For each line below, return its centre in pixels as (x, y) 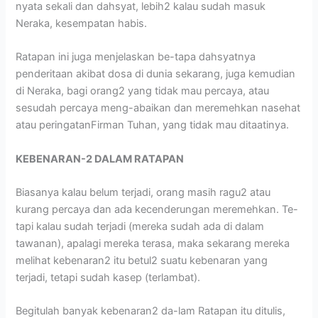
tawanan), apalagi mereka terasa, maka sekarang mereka (153, 244)
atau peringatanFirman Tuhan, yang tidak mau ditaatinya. (153, 125)
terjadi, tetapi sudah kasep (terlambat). (111, 278)
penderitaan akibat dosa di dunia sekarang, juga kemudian (156, 74)
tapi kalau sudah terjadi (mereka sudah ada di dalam (140, 227)
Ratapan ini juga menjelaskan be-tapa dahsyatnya (136, 57)
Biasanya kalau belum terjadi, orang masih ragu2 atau (143, 193)
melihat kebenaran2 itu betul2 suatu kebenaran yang (142, 261)
